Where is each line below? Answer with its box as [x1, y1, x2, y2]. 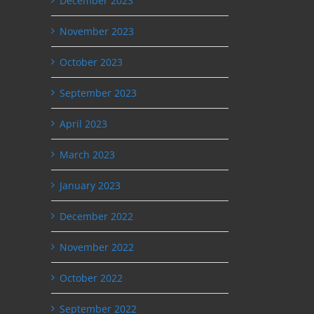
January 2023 [60, 178, 121, 192]
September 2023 [60, 86, 137, 100]
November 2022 [60, 240, 134, 254]
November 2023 [60, 24, 134, 38]
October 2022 [60, 271, 123, 285]
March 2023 [60, 147, 115, 161]
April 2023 [60, 116, 107, 130]
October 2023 [60, 55, 123, 69]
